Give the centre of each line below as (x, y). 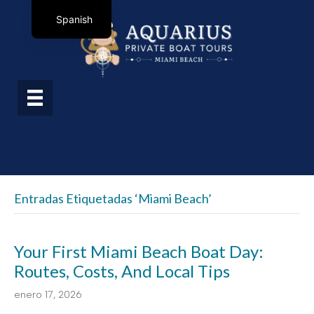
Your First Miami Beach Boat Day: (139, 251)
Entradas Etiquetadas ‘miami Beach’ (113, 198)
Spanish (74, 19)
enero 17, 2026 (48, 295)
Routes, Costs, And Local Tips (122, 271)
